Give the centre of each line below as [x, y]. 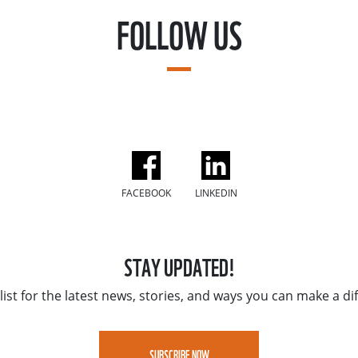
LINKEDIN [216, 193]
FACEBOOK [146, 193]
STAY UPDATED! [179, 266]
